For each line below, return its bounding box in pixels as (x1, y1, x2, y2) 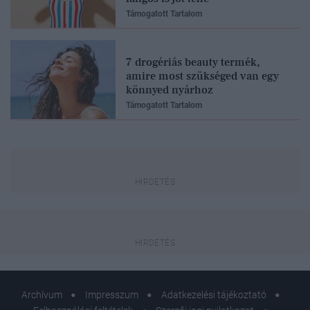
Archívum (21, 289, 62, 300)
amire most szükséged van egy (126, 69, 279, 83)
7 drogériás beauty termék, (126, 55, 260, 69)
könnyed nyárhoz (126, 82, 213, 97)
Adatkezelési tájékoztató (161, 289, 266, 300)
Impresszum (84, 289, 138, 300)
